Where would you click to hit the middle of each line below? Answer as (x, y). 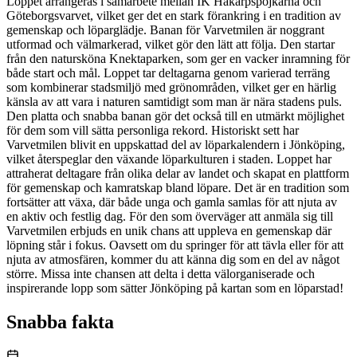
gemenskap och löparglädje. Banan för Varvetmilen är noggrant (165, 29)
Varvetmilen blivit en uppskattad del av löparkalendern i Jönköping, (176, 144)
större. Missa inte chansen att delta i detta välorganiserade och (161, 273)
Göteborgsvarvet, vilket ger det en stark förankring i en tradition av (174, 15)
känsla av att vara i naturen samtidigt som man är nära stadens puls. (174, 101)
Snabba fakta (60, 322)
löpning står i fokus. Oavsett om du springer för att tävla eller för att (175, 245)
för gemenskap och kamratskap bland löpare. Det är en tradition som (178, 187)
